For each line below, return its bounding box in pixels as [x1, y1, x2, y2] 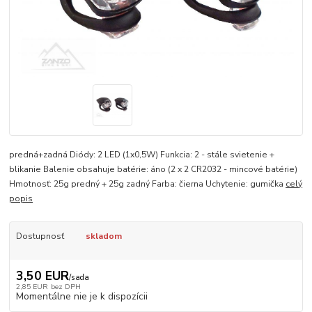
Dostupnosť [15, 231, 64, 242]
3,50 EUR [15, 267, 69, 284]
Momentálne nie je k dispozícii [15, 289, 148, 303]
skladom [85, 231, 122, 242]
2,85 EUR [15, 281, 48, 292]
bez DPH [50, 281, 81, 292]
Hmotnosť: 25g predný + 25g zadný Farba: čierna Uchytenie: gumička [9, 178, 286, 190]
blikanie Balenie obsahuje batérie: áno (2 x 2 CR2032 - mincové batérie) [9, 164, 298, 175]
